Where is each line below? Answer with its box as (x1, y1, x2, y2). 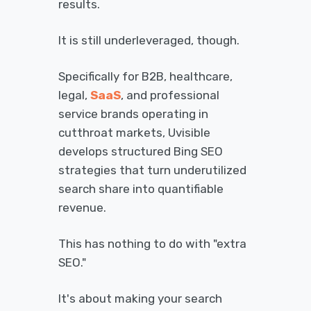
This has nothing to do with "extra (58, 237, 246, 251)
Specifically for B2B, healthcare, (58, 69, 233, 83)
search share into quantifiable (58, 182, 224, 196)
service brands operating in (58, 107, 208, 121)
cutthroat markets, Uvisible (58, 126, 210, 140)
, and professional (121, 88, 219, 102)
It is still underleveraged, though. (58, 33, 239, 47)
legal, (58, 88, 90, 102)
